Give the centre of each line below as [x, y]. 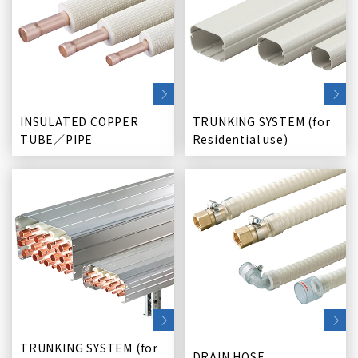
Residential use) [240, 139]
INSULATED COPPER [80, 121]
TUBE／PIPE [57, 139]
